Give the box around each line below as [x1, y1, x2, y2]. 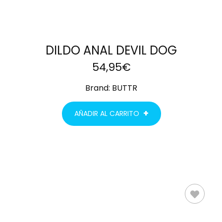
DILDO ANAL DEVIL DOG [46, 42, 177, 59]
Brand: [85, 82, 112, 94]
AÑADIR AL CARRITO [74, 109, 139, 119]
